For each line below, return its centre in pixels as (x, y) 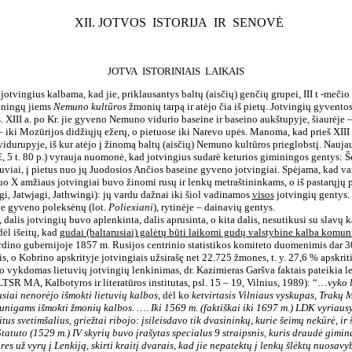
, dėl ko (174, 295)
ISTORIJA (180, 22)
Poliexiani (130, 207)
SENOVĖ (258, 22)
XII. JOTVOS (110, 22)
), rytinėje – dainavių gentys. (214, 207)
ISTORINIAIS (171, 71)
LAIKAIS (225, 71)
